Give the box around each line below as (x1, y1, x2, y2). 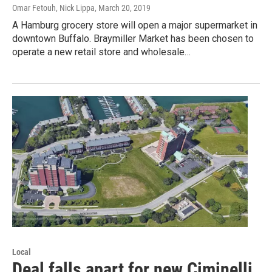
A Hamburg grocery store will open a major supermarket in (12, 19, 257, 32)
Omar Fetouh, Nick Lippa (12, 3, 95, 13)
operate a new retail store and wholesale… (12, 46, 191, 58)
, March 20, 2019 (95, 3, 151, 13)
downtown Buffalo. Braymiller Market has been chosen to (12, 33, 254, 45)
